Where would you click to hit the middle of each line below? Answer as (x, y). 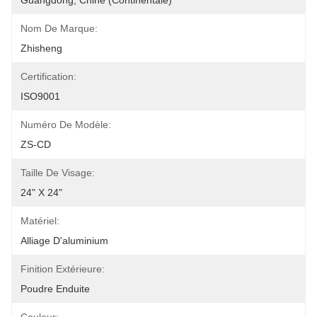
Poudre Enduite (55, 289)
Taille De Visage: (58, 173)
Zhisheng (41, 48)
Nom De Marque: (59, 28)
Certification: (48, 76)
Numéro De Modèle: (66, 125)
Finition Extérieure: (63, 269)
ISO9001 (40, 96)
